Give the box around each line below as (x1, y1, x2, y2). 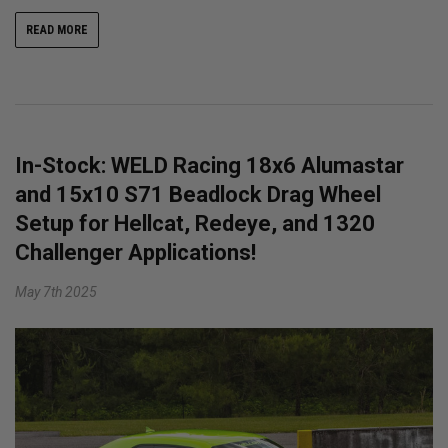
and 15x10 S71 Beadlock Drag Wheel (15, 182, 381, 208)
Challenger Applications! (15, 240, 256, 266)
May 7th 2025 (15, 284, 97, 301)
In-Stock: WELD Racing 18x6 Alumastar (15, 153, 404, 179)
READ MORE (26, 23, 88, 38)
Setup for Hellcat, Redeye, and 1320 (15, 211, 375, 237)
